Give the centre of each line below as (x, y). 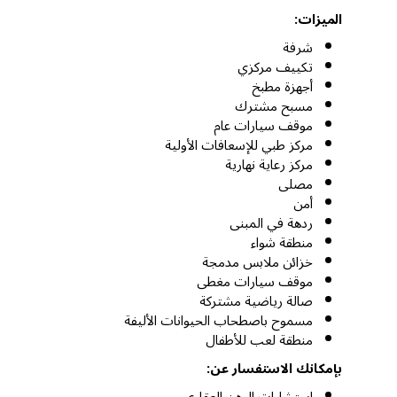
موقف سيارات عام (263, 126)
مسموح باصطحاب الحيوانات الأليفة (218, 321)
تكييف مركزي (275, 68)
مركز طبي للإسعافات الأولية (239, 146)
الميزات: (318, 20)
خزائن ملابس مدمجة (257, 263)
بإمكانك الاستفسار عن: (274, 369)
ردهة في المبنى (271, 224)
